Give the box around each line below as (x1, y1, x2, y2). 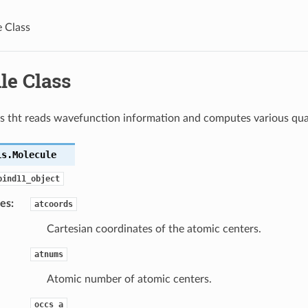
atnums (34, 249, 63, 259)
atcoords (34, 199, 73, 209)
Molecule (12, 148, 56, 160)
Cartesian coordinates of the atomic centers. (46, 223, 261, 234)
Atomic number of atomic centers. (46, 273, 212, 285)
